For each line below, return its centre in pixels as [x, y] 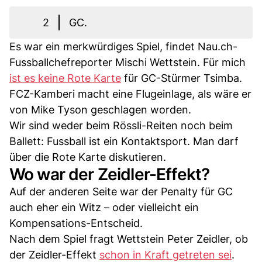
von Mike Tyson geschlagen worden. [100, 110]
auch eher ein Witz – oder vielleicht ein [104, 207]
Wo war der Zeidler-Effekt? [110, 174]
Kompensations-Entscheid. [76, 223]
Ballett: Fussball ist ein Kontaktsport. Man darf [124, 141]
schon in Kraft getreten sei [166, 255]
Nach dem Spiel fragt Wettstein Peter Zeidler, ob [129, 239]
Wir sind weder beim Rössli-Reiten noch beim [121, 125]
